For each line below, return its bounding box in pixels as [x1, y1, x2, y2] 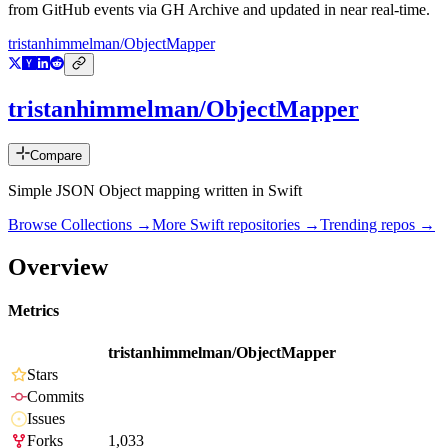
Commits [27, 388, 84, 406]
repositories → [224, 216, 320, 234]
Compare [30, 148, 82, 164]
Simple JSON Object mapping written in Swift [8, 182, 302, 200]
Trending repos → [320, 216, 435, 234]
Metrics [8, 302, 59, 320]
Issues [27, 410, 65, 428]
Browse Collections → [8, 216, 152, 234]
